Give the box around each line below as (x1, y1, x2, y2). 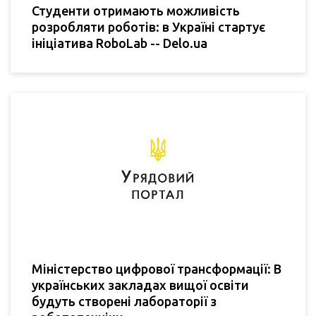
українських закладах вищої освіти (32, 278, 249, 293)
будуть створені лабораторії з (32, 294, 217, 309)
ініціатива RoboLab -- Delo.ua (32, 35, 207, 50)
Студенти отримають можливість (32, 3, 240, 18)
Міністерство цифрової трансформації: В (32, 262, 281, 276)
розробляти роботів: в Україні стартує (32, 19, 265, 34)
